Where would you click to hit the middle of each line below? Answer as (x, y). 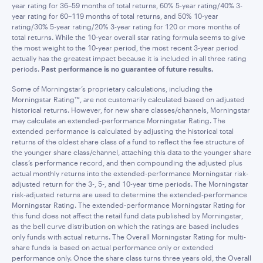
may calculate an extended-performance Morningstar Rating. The (119, 120)
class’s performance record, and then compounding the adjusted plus (127, 163)
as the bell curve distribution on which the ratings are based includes (125, 226)
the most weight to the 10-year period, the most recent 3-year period (125, 48)
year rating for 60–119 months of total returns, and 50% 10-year (115, 16)
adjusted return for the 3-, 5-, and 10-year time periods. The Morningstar (130, 184)
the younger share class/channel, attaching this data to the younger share (131, 152)
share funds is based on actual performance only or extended (113, 247)
